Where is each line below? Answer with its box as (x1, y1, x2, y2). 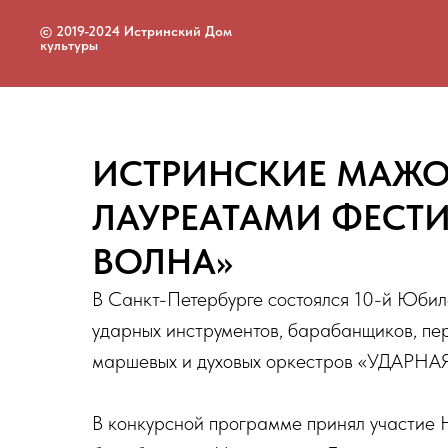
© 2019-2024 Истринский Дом (40, 22, 232, 39)
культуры (40, 36, 98, 53)
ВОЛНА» (92, 239, 233, 283)
